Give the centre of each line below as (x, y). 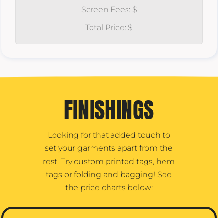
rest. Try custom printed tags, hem (109, 161)
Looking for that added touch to (109, 135)
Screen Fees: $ (109, 10)
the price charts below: (109, 187)
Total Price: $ (109, 28)
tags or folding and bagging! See (109, 174)
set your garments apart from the (109, 148)
